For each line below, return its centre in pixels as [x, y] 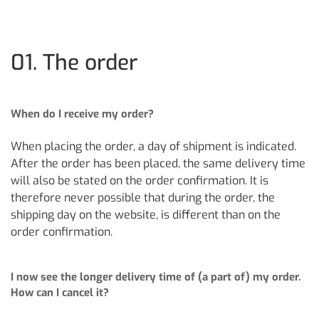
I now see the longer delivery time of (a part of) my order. [156, 277]
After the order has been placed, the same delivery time [158, 163]
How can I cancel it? [60, 293]
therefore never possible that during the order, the [143, 198]
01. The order [74, 63]
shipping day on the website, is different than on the [146, 215]
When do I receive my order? [82, 114]
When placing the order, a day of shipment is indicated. [153, 146]
